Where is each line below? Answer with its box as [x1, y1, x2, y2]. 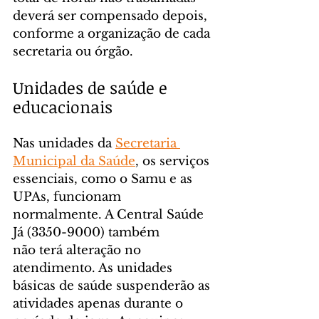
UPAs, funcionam [13, 189, 125, 205]
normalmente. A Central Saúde [13, 207, 207, 223]
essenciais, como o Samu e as [13, 172, 196, 187]
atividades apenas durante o [13, 296, 187, 312]
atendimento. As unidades [13, 261, 176, 276]
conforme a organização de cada [13, 26, 214, 42]
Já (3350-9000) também [13, 225, 163, 241]
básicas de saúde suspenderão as [13, 278, 214, 294]
